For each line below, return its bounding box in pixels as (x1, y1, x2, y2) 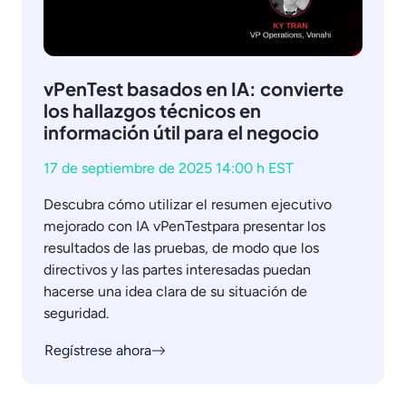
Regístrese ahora (44, 341, 151, 359)
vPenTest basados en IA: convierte (43, 76, 343, 100)
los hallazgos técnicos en (43, 98, 261, 121)
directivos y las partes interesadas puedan (43, 260, 311, 278)
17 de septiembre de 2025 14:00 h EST (43, 159, 294, 177)
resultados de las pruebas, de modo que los (43, 238, 319, 256)
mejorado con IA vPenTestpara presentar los (43, 217, 325, 235)
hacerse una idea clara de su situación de (43, 282, 307, 300)
